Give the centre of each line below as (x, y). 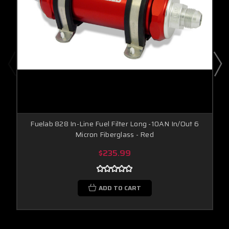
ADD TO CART (120, 188)
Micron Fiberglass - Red (114, 134)
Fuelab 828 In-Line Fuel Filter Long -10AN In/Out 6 (114, 123)
